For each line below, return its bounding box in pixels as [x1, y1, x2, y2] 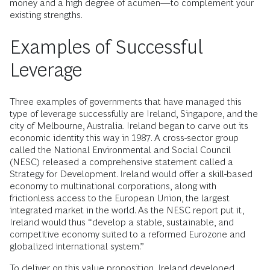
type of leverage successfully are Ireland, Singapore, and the [10, 108, 258, 119]
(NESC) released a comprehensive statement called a [10, 157, 233, 168]
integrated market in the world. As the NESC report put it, [10, 205, 244, 216]
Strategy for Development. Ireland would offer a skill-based [10, 169, 253, 180]
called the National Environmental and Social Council [10, 145, 231, 155]
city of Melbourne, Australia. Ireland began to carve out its [10, 121, 248, 131]
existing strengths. [10, 10, 83, 20]
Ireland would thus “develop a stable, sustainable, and [10, 217, 234, 228]
